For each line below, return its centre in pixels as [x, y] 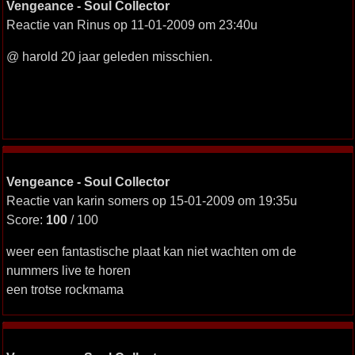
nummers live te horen [68, 270]
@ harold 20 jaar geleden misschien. [109, 56]
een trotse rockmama [65, 289]
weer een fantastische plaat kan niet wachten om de [151, 251]
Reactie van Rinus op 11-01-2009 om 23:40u [132, 25]
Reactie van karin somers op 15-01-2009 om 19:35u [151, 200]
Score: [26, 219]
